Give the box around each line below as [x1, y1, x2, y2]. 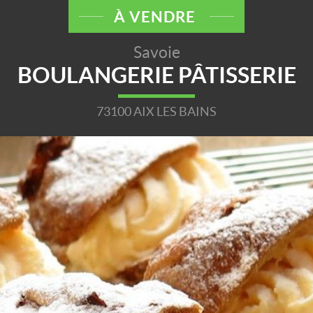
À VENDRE [114, 8, 199, 25]
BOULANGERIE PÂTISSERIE [17, 62, 296, 87]
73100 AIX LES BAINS [96, 104, 217, 119]
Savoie [133, 43, 180, 61]
